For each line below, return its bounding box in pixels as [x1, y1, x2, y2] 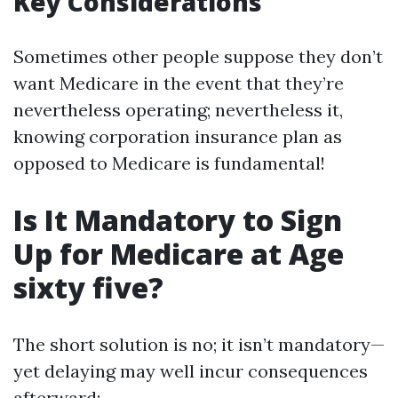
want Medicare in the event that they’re [13, 72, 344, 94]
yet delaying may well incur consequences [13, 360, 368, 382]
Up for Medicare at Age [13, 235, 344, 273]
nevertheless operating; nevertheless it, [13, 99, 343, 121]
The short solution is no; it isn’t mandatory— [13, 333, 385, 355]
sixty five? [13, 268, 163, 306]
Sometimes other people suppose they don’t [13, 45, 383, 68]
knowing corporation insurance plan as [13, 125, 342, 147]
